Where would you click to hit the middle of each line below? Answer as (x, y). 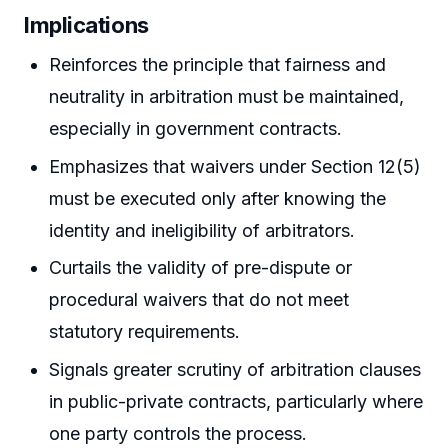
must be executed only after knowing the (218, 198)
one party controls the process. (178, 433)
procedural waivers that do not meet (199, 300)
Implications (86, 25)
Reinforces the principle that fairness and (218, 65)
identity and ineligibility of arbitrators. (202, 230)
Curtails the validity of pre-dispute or (201, 268)
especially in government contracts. (196, 129)
